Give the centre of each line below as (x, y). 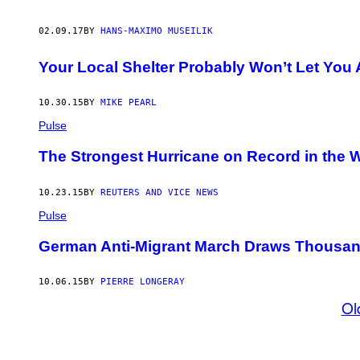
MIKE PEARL (129, 103)
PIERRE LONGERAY (143, 282)
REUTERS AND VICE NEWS (160, 192)
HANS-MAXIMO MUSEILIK (157, 31)
